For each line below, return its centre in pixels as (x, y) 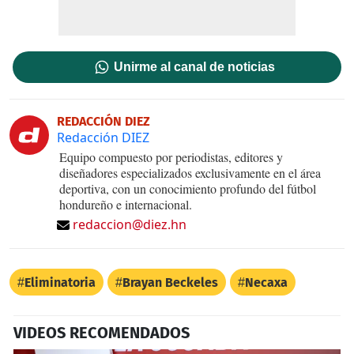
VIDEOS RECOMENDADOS (102, 332)
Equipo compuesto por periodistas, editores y (171, 156)
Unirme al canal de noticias (195, 66)
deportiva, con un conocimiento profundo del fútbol (188, 188)
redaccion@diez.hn (130, 224)
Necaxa (266, 282)
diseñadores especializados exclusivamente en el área (190, 172)
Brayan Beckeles (170, 282)
